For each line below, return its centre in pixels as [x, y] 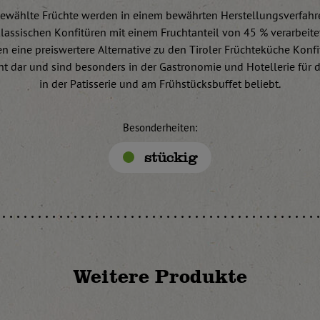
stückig [171, 157]
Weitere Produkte [160, 276]
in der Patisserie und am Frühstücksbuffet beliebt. [160, 84]
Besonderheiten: [160, 127]
